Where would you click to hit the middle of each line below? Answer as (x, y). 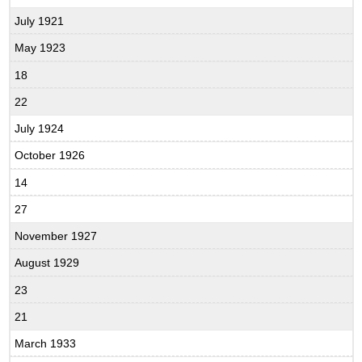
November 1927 (56, 236)
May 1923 (40, 48)
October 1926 (50, 156)
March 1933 (46, 343)
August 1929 (47, 263)
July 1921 (40, 21)
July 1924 (40, 128)
